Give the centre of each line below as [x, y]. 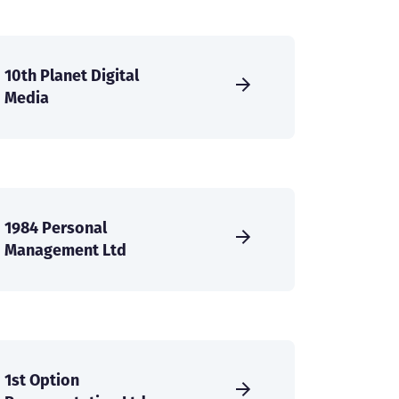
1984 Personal [56, 228]
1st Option [42, 380]
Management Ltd [65, 250]
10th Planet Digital [72, 76]
